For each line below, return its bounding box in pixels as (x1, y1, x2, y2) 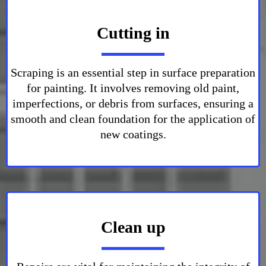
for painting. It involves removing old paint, (27, 81, 239, 94)
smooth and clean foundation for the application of (11, 112, 255, 125)
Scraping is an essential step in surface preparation (11, 66, 255, 79)
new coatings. (100, 128, 166, 141)
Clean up (100, 218, 166, 236)
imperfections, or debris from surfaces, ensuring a (12, 97, 254, 110)
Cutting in (96, 24, 170, 42)
